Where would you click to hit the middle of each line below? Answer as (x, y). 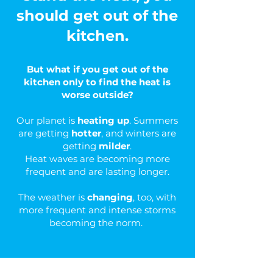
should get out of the (97, 16)
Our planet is (47, 120)
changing (110, 197)
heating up (103, 120)
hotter (86, 133)
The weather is (53, 197)
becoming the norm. (97, 223)
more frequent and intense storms (97, 210)
